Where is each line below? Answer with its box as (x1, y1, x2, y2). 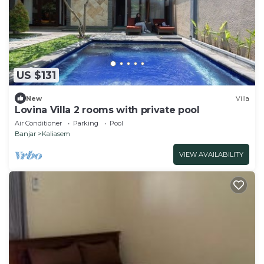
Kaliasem (42, 130, 70, 138)
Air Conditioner (15, 119, 62, 128)
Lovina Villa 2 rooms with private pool (15, 104, 200, 116)
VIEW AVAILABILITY (179, 150, 243, 159)
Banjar (15, 130, 36, 138)
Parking (73, 119, 98, 128)
